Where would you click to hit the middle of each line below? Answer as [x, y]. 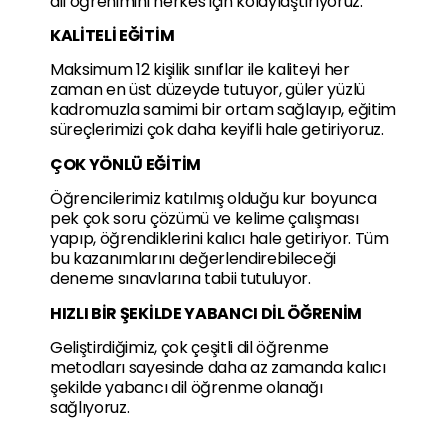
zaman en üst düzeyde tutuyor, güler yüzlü [207, 90]
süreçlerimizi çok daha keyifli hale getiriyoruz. [219, 130]
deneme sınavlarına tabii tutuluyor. [180, 279]
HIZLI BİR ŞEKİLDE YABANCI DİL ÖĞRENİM [206, 313]
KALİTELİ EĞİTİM [112, 35]
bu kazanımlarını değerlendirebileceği [193, 259]
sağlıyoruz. [92, 407]
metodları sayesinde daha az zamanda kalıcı [218, 367]
